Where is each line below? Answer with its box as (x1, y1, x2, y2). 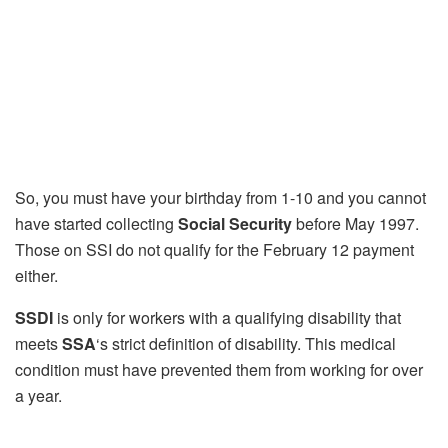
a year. (15, 384, 62, 408)
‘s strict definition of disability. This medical (96, 332, 396, 356)
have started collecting (15, 212, 178, 236)
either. (15, 264, 58, 288)
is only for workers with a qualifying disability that (53, 306, 401, 330)
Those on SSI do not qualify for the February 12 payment (15, 238, 414, 262)
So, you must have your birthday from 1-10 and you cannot (15, 186, 426, 210)
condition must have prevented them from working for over (15, 358, 423, 382)
